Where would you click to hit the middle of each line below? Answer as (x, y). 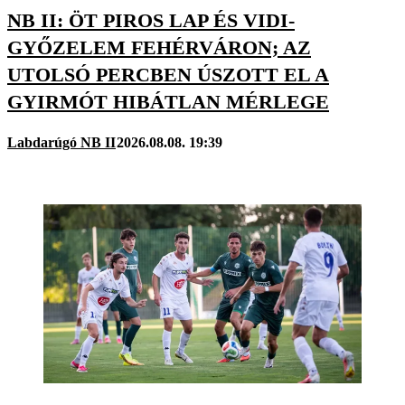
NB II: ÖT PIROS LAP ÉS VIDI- (151, 20)
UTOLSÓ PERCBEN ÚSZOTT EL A (168, 74)
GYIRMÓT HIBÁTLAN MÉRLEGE (168, 101)
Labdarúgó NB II (61, 143)
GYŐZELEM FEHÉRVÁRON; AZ (159, 47)
